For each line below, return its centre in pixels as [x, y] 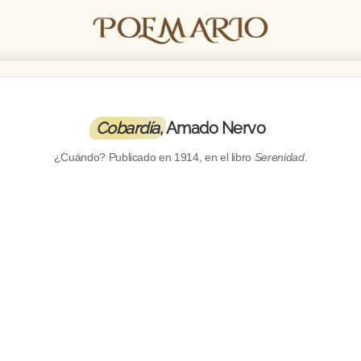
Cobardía [127, 128]
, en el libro [226, 157]
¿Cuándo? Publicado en [114, 157]
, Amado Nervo [212, 128]
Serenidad [279, 157]
